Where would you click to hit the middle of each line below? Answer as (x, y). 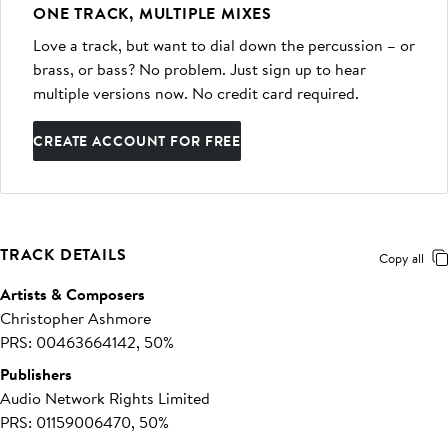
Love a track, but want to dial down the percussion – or (224, 45)
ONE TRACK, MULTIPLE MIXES (152, 13)
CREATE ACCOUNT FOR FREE (137, 141)
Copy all (401, 258)
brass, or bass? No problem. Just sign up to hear (199, 69)
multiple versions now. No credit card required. (196, 93)
